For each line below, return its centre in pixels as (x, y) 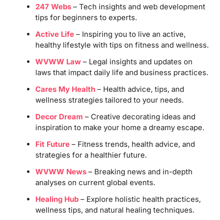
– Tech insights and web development (138, 6)
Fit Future (52, 144)
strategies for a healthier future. (91, 155)
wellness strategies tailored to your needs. (109, 100)
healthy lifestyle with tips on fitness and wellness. (122, 45)
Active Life (55, 34)
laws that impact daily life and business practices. (122, 72)
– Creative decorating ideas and (139, 116)
